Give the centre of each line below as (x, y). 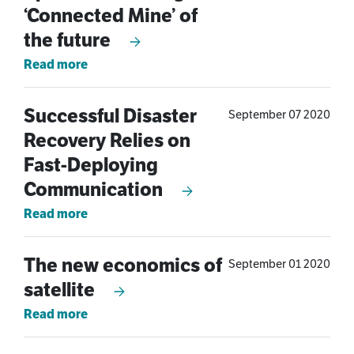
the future (69, 40)
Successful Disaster (110, 116)
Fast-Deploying (91, 165)
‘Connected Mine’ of (111, 15)
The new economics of (123, 265)
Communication (95, 189)
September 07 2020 (279, 114)
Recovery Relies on (107, 140)
